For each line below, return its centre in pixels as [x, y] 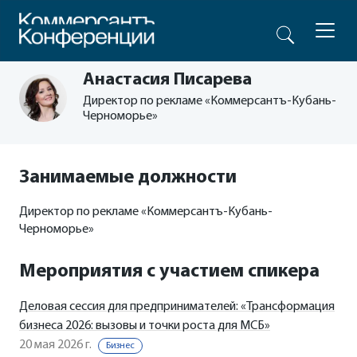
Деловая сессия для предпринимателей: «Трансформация [177, 307]
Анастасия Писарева [167, 80]
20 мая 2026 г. [55, 345]
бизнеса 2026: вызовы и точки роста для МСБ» [145, 326]
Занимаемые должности [128, 178]
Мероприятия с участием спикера [169, 272]
